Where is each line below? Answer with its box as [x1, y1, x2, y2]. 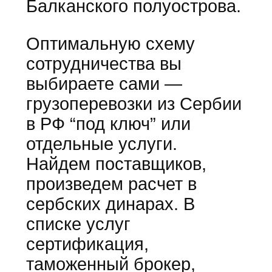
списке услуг [25, 214, 131, 234]
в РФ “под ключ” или [25, 114, 191, 134]
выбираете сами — [25, 73, 182, 93]
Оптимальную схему [25, 33, 195, 53]
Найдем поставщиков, [25, 154, 206, 174]
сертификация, [25, 234, 149, 254]
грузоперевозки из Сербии [25, 93, 242, 114]
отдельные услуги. [25, 134, 177, 154]
